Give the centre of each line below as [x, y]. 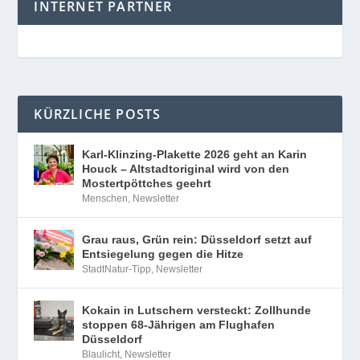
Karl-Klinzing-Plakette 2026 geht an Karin [195, 155]
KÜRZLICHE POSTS [98, 115]
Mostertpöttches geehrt [147, 184]
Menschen [105, 199]
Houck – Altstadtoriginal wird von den [186, 169]
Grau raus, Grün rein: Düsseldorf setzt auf [197, 240]
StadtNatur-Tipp [117, 270]
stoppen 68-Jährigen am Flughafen [179, 325]
